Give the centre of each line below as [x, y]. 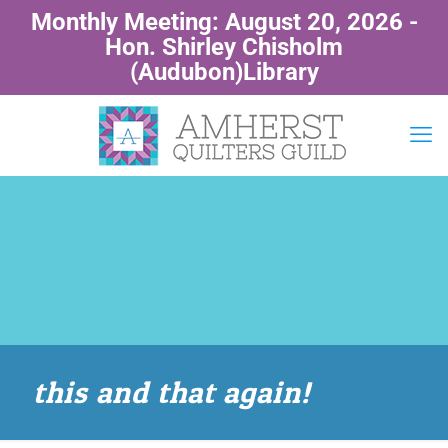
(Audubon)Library [224, 72]
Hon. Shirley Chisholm [224, 47]
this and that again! [171, 392]
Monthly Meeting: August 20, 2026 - [224, 22]
